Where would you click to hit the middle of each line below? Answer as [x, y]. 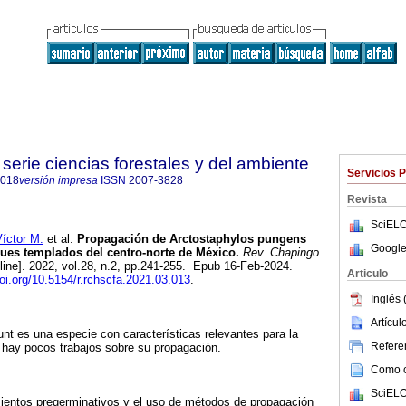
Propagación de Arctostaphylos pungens [190, 239]
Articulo [367, 274]
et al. [58, 239]
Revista [367, 199]
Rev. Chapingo [279, 253]
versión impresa [58, 180]
